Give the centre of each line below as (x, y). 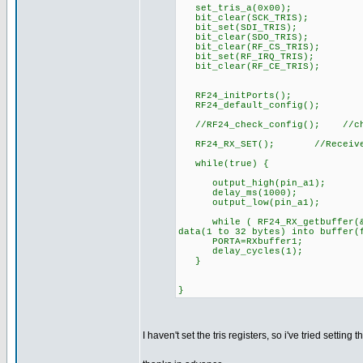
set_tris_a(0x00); (235, 8)
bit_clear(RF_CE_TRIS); (249, 66)
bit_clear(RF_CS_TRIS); (249, 47)
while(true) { (224, 164)
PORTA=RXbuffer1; (241, 241)
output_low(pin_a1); (249, 203)
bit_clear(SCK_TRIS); (243, 18)
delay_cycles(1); (241, 251)
